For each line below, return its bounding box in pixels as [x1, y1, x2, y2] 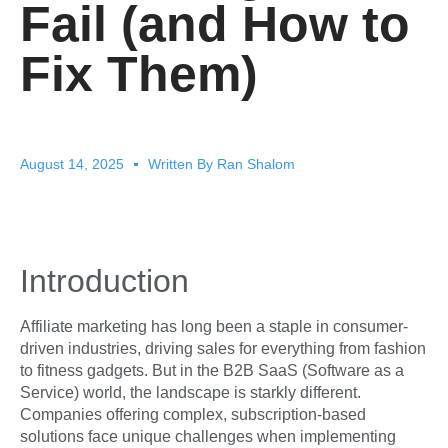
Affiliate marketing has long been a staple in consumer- [20, 318, 408, 335]
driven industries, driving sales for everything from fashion [20, 340, 426, 357]
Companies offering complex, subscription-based [20, 406, 366, 423]
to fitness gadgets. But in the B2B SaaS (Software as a [20, 362, 404, 379]
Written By [148, 156, 213, 172]
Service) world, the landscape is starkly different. [20, 384, 361, 401]
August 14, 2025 [20, 156, 124, 172]
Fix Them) [20, 46, 258, 102]
